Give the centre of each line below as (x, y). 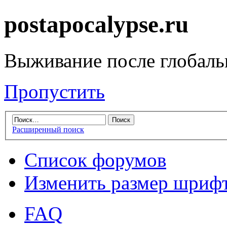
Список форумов (95, 160)
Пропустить (54, 91)
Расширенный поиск (48, 130)
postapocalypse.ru (96, 25)
